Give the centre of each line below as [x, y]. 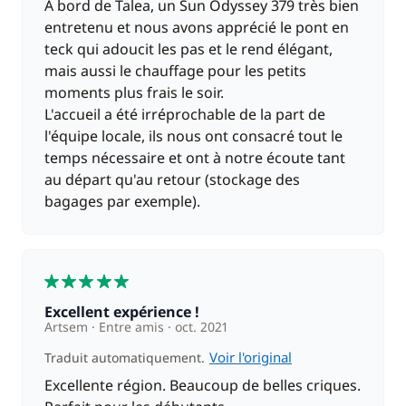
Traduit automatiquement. [126, 358]
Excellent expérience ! [126, 312]
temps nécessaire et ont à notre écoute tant [195, 158]
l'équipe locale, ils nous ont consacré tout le [193, 136]
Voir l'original [251, 357]
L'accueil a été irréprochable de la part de [185, 114]
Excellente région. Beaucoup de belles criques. [203, 385]
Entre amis [131, 327]
